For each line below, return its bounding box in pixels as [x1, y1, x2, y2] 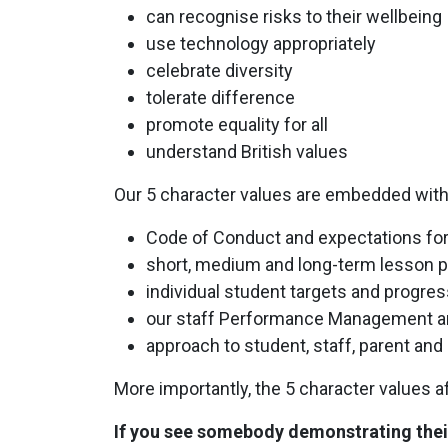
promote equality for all [146, 113, 328, 135]
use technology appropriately [146, 32, 376, 54]
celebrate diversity [146, 59, 293, 81]
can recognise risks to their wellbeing [146, 5, 442, 27]
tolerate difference [146, 86, 295, 108]
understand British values [146, 140, 348, 162]
